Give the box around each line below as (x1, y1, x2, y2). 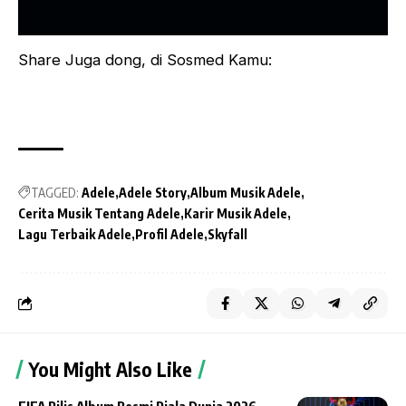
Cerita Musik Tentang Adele (18, 205, 180, 221)
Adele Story (119, 184, 187, 200)
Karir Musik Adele (184, 205, 287, 221)
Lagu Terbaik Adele (18, 226, 131, 242)
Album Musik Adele (190, 184, 301, 200)
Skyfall (208, 226, 247, 242)
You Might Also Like (29, 356, 192, 382)
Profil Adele (135, 226, 204, 242)
